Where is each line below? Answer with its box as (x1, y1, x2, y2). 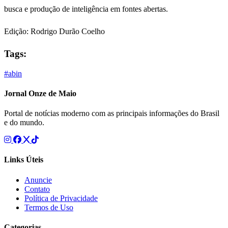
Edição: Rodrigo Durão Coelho (4, 27, 105, 36)
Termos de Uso (24, 203, 73, 212)
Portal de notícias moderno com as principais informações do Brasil (4, 109, 219, 118)
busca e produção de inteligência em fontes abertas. (4, 5, 168, 14)
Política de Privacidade (24, 193, 98, 203)
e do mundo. (4, 118, 44, 127)
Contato (24, 184, 50, 193)
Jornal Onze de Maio (4, 89, 76, 98)
